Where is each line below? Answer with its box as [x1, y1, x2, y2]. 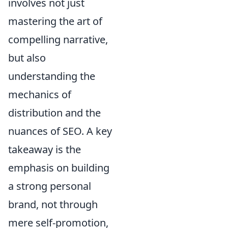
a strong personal [8, 179, 91, 193]
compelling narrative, [8, 33, 108, 46]
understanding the [8, 69, 95, 83]
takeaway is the [8, 142, 81, 156]
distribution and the [8, 106, 101, 120]
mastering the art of [8, 14, 102, 28]
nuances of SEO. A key [8, 124, 112, 138]
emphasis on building [8, 161, 109, 175]
